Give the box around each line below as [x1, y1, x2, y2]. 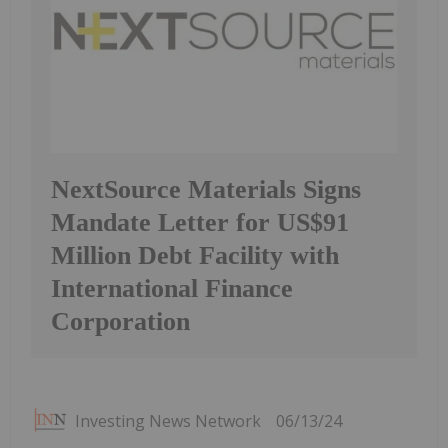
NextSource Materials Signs [51, 175, 361, 205]
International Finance [51, 274, 293, 304]
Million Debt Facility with [51, 241, 339, 271]
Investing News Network [75, 410, 261, 433]
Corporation [51, 307, 190, 337]
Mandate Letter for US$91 [51, 208, 349, 238]
